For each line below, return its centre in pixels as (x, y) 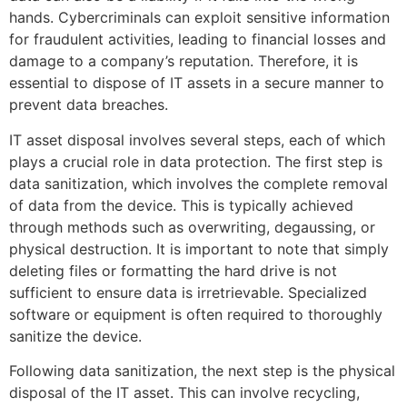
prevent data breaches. (89, 105)
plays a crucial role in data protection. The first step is (196, 161)
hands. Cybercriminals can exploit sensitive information (199, 18)
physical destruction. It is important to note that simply (199, 248)
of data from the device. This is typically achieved (181, 205)
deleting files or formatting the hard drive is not (173, 270)
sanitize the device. (75, 336)
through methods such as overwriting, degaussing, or (192, 227)
